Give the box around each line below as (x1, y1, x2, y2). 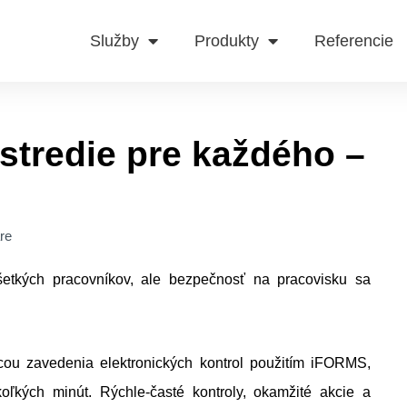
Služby (89, 32, 139, 50)
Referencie (313, 32, 393, 50)
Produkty (194, 32, 259, 50)
